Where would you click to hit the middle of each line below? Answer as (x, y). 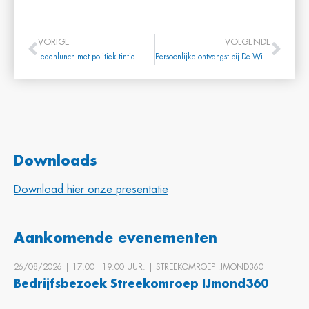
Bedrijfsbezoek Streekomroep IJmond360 (141, 285)
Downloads (56, 161)
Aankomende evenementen (116, 238)
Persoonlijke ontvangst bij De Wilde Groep (266, 57)
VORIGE (54, 41)
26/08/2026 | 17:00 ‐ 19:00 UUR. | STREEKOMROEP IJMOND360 (139, 267)
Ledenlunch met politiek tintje (87, 57)
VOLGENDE (248, 41)
